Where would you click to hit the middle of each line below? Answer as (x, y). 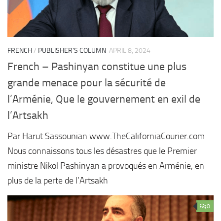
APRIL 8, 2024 (130, 51)
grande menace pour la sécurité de (87, 83)
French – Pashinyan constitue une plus (97, 67)
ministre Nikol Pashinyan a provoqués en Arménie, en (106, 166)
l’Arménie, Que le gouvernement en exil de (104, 99)
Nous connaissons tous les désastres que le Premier (102, 151)
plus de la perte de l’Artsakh (58, 181)
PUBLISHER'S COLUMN (72, 51)
